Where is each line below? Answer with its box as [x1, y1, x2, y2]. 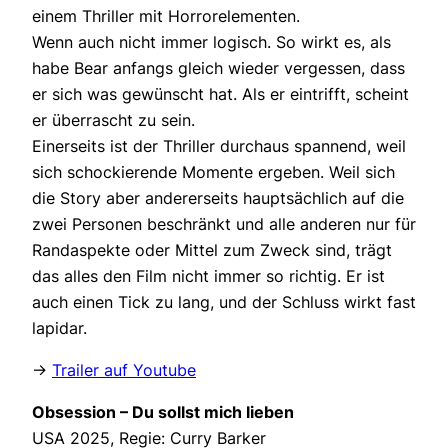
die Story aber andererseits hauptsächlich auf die [32, 187, 404, 208]
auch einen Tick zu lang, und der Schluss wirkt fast [32, 291, 416, 312]
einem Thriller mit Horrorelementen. [32, 5, 300, 26]
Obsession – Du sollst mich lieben [32, 402, 294, 423]
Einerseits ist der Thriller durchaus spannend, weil [32, 135, 406, 156]
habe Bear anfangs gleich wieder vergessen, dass [32, 57, 405, 78]
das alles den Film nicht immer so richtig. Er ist [32, 265, 385, 286]
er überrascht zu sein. [32, 109, 195, 130]
